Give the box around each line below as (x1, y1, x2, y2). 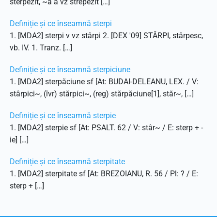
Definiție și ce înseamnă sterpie (10, 111, 116, 120)
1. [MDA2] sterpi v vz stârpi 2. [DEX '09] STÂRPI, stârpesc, (10, 31, 203, 40)
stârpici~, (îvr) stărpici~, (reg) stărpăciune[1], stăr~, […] (10, 89, 194, 98)
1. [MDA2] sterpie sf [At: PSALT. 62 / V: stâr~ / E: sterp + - (10, 123, 203, 132)
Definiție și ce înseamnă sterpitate (10, 157, 125, 166)
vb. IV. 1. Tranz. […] (10, 43, 72, 52)
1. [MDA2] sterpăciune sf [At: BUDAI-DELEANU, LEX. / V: (10, 77, 199, 86)
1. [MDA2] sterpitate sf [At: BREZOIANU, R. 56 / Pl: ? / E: (10, 169, 198, 178)
